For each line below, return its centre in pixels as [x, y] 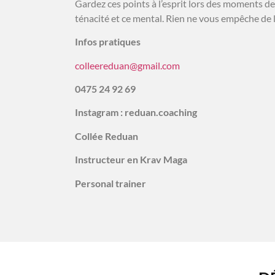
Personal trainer [110, 183]
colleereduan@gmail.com [127, 65]
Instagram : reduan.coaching [136, 112]
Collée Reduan [107, 136]
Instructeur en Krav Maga [132, 160]
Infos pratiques [108, 42]
